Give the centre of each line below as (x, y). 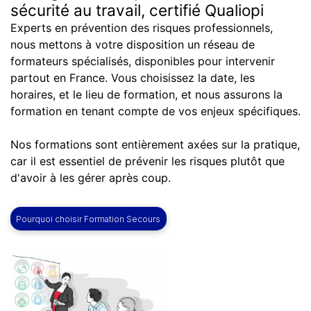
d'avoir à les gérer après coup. (91, 177)
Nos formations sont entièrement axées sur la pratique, (155, 144)
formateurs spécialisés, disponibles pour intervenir (143, 61)
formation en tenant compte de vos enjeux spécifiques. (155, 111)
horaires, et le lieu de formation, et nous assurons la (146, 94)
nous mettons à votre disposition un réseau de (133, 44)
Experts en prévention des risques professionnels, (142, 27)
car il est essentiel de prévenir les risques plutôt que (148, 161)
